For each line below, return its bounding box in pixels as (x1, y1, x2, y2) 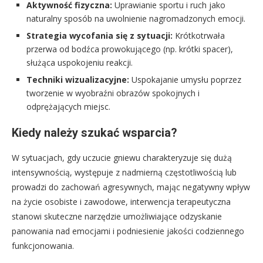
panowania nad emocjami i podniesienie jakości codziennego (12, 225, 244, 237)
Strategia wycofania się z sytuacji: (26, 30, 173, 42)
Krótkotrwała (173, 30, 225, 42)
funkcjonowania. (12, 240, 74, 252)
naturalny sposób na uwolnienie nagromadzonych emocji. (26, 13, 245, 25)
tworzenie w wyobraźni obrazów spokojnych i (26, 87, 200, 99)
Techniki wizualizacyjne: (26, 74, 129, 86)
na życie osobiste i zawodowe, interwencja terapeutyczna (12, 196, 231, 208)
